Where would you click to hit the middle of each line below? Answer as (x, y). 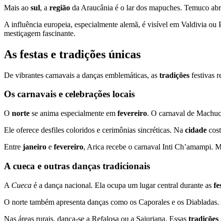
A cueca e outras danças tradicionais (77, 166)
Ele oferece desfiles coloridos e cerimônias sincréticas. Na (94, 130)
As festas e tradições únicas (72, 54)
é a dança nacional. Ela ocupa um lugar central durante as (123, 185)
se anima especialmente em (74, 113)
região (60, 7)
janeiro (35, 147)
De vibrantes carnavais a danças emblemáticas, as (82, 75)
